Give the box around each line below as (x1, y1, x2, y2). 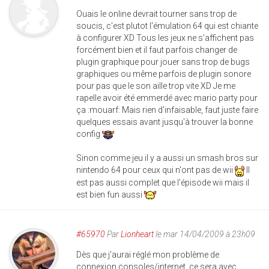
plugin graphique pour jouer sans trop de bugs (76, 57, 250, 67)
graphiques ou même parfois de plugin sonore (76, 69, 251, 79)
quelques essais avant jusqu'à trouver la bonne (76, 117, 253, 127)
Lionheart (121, 229, 154, 239)
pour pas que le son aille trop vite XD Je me (76, 81, 235, 91)
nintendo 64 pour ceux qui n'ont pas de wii (76, 165, 235, 175)
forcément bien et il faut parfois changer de (76, 45, 237, 55)
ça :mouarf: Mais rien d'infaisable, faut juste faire (76, 105, 258, 115)
